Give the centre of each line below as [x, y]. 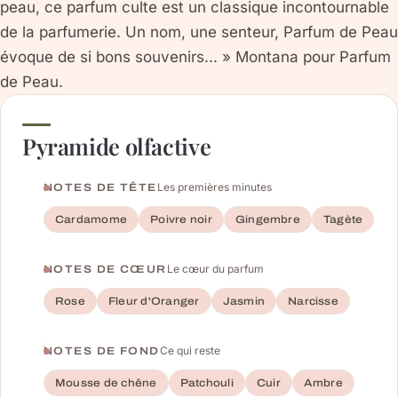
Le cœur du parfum [215, 269]
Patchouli [207, 383]
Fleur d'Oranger [154, 302]
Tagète [343, 220]
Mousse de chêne [106, 383]
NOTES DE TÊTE [100, 188]
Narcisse [313, 302]
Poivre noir [181, 220]
